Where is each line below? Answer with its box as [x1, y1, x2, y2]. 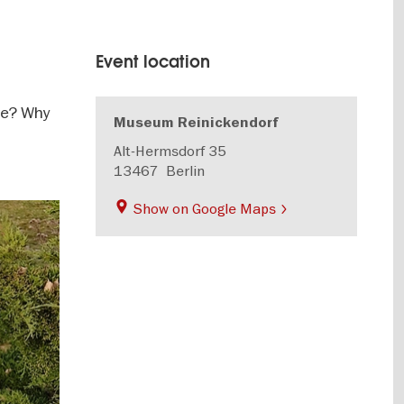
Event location [96, 51, 211, 72]
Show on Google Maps [130, 199, 280, 217]
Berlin [166, 161, 206, 179]
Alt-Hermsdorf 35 [114, 142, 227, 160]
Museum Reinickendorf [114, 114, 280, 132]
